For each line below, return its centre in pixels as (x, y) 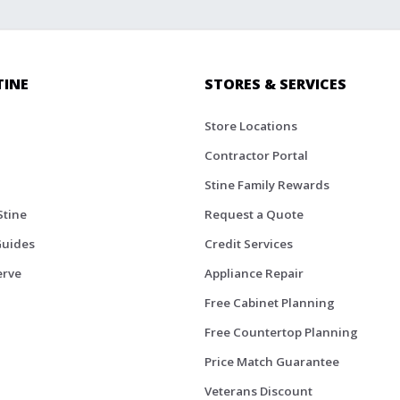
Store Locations (251, 126)
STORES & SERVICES (275, 84)
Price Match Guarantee (272, 362)
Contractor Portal (256, 156)
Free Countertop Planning (281, 333)
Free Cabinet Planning (270, 303)
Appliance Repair (254, 274)
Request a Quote (254, 215)
